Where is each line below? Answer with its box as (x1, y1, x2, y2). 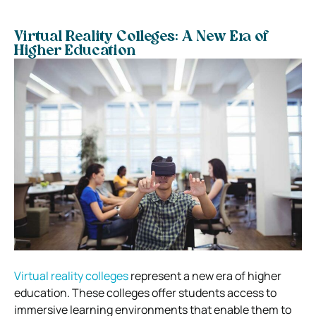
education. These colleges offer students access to (14, 284, 276, 300)
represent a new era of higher (128, 267, 281, 284)
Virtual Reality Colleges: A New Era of (14, 30, 269, 44)
